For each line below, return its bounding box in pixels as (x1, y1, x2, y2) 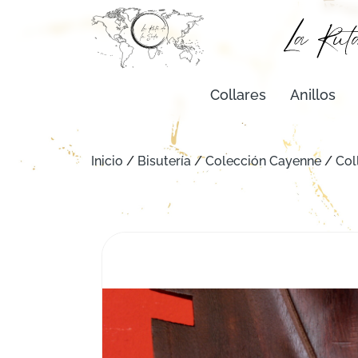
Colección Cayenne (205, 153, 321, 169)
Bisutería (137, 153, 191, 169)
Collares (210, 86, 266, 103)
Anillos (290, 86, 336, 103)
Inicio (91, 153, 123, 169)
